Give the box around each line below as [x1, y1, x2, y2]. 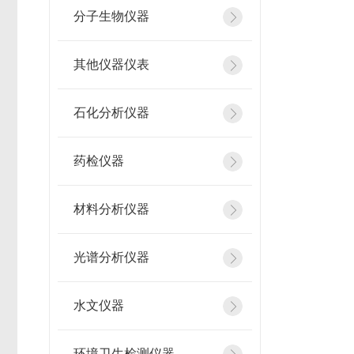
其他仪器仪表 [73, 58, 149, 71]
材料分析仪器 [73, 202, 149, 216]
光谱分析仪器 [73, 250, 149, 264]
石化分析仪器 [73, 106, 149, 119]
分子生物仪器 [73, 9, 149, 23]
